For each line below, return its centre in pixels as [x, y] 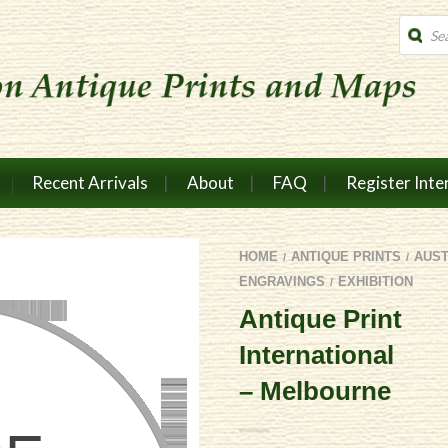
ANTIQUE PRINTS [346, 256]
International [316, 354]
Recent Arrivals [89, 182]
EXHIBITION [375, 281]
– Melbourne [315, 390]
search [419, 37]
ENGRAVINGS [282, 281]
